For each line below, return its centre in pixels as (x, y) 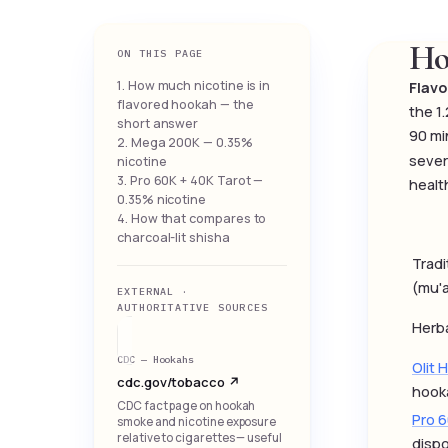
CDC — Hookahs (156, 359)
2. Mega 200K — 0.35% (185, 142)
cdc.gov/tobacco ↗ (178, 382)
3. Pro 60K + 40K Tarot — (190, 180)
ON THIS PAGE (160, 53)
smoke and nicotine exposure (197, 421)
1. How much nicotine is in (194, 85)
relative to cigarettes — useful (199, 437)
